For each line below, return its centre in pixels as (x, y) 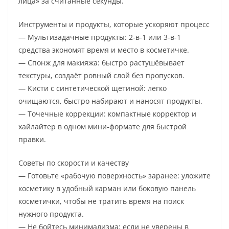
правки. (32, 140)
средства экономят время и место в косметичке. (104, 50)
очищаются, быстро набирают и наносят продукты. (110, 101)
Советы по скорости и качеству (74, 163)
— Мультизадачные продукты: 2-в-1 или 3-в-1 (100, 37)
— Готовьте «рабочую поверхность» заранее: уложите (114, 176)
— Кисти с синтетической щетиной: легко (93, 88)
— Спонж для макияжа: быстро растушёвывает (101, 63)
